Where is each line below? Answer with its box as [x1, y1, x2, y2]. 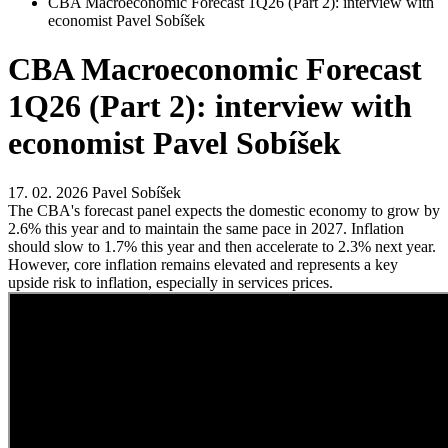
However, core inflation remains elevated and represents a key [8, 255, 398, 273]
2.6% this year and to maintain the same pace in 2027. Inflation [8, 219, 404, 237]
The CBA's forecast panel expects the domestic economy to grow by [8, 201, 440, 219]
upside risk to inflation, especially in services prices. [8, 273, 333, 291]
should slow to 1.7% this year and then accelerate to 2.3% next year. [8, 237, 436, 255]
